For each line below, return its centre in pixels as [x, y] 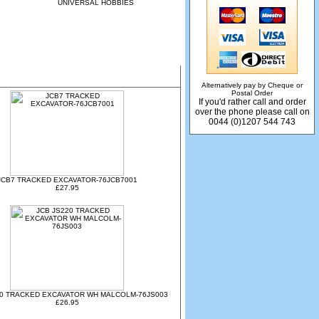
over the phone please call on [252, 112]
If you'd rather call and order [252, 102]
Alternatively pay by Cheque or [252, 85]
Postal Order [252, 93]
